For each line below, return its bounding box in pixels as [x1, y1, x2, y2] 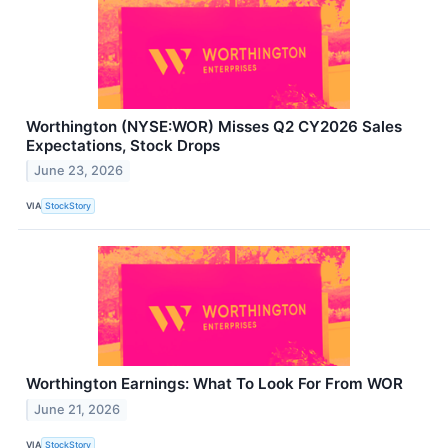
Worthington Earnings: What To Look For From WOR [26, 374, 403, 394]
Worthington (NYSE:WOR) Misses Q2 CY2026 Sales [26, 116, 402, 136]
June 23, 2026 [34, 163, 124, 179]
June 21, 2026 [34, 402, 121, 418]
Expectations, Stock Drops [26, 135, 220, 155]
